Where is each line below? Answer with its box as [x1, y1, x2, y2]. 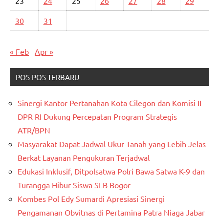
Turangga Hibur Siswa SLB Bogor [18, 180, 131, 190]
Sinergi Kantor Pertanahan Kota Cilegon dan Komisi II [18, 98, 201, 108]
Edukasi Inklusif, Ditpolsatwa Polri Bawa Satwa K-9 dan [18, 166, 205, 176]
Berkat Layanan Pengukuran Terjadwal [18, 153, 150, 163]
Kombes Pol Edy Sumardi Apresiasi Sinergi [18, 194, 165, 204]
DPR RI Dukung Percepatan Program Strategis [18, 111, 177, 122]
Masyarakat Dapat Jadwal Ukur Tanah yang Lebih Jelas [18, 139, 206, 149]
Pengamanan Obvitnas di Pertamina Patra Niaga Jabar [18, 207, 205, 218]
